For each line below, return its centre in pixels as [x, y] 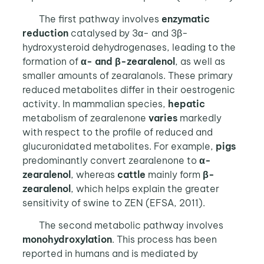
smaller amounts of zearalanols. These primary [127, 75]
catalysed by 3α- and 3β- [128, 33]
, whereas [94, 174]
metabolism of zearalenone [85, 118]
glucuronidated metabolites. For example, [119, 146]
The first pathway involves [100, 19]
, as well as [200, 61]
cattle [131, 174]
